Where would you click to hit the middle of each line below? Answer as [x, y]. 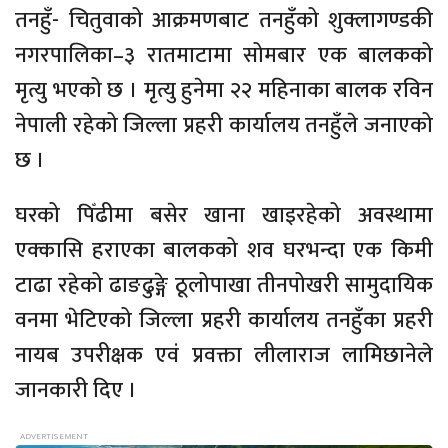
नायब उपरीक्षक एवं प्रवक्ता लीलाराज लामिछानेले [224, 356]
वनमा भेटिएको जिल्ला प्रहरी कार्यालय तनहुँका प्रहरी [224, 321]
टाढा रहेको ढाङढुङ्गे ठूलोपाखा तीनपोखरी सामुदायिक [224, 286]
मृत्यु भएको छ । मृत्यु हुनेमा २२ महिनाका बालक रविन [224, 91]
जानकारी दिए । [76, 391]
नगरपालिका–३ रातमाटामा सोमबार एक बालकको [224, 56]
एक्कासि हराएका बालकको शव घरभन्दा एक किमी [224, 251]
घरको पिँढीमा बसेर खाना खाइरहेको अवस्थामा [224, 216]
